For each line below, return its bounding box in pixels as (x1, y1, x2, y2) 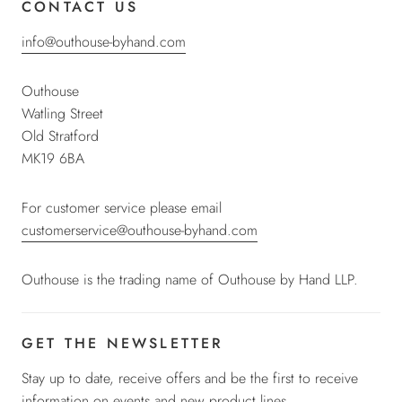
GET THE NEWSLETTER (22, 332, 224, 354)
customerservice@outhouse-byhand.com (22, 219, 258, 240)
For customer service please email (22, 197, 222, 218)
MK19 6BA (22, 147, 84, 169)
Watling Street (22, 102, 103, 124)
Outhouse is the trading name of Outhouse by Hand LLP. (22, 268, 358, 290)
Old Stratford (22, 125, 99, 146)
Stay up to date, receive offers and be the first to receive (22, 367, 358, 389)
